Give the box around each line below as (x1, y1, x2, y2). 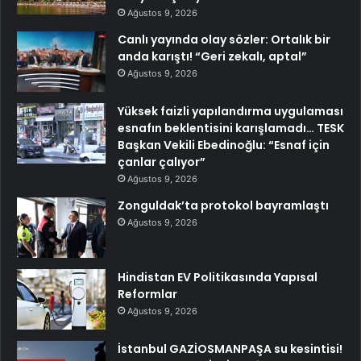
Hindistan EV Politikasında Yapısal (118, 269, 317, 286)
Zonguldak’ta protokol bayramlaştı (118, 197, 329, 214)
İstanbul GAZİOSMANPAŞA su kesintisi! (118, 341, 342, 358)
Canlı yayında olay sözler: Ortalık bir (118, 31, 330, 48)
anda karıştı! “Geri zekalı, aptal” (118, 48, 307, 65)
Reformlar (118, 286, 177, 303)
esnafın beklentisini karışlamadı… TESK (118, 120, 344, 137)
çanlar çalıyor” (118, 154, 205, 171)
